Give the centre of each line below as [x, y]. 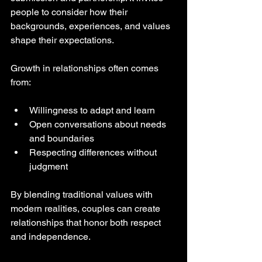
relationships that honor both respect [87, 223]
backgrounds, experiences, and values [92, 26]
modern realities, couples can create [87, 209]
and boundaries [64, 139]
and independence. [51, 237]
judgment [49, 167]
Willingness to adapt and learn [94, 111]
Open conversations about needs [99, 125]
